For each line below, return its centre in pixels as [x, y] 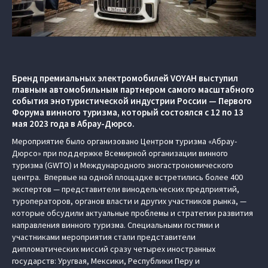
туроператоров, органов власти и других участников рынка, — [129, 201]
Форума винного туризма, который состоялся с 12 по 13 [128, 112]
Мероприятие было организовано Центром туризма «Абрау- [124, 141]
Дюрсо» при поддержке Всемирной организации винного [120, 153]
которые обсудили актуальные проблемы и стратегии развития [133, 213]
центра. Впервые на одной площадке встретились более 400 [127, 177]
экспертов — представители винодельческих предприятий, [126, 189]
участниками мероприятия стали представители [104, 237]
